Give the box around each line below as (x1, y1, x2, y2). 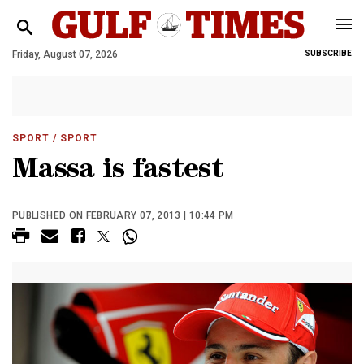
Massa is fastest (12, 158, 223, 186)
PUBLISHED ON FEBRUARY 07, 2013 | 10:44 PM (12, 210, 234, 221)
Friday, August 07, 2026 (12, 49, 118, 60)
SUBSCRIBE (305, 49, 352, 58)
